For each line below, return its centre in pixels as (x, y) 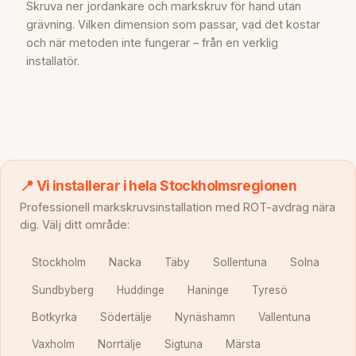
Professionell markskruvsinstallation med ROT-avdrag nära (178, 207)
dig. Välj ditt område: (75, 224)
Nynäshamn (205, 317)
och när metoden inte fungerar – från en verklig (152, 42)
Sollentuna (240, 263)
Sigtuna (183, 344)
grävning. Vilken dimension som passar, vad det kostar (173, 24)
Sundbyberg (62, 290)
